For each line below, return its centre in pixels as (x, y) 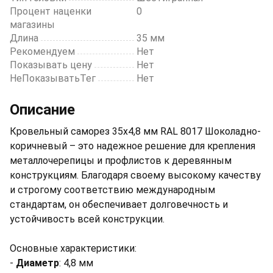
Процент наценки (51, 12)
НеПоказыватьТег (53, 79)
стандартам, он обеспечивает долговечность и (119, 205)
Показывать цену (51, 65)
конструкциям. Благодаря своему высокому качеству (135, 175)
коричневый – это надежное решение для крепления (133, 146)
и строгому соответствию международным (112, 190)
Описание (42, 110)
